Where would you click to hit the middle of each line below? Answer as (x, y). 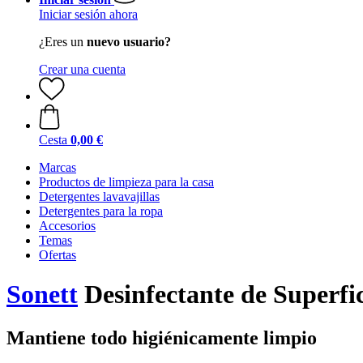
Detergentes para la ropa (101, 211)
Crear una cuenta (82, 69)
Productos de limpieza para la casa (126, 182)
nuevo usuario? (129, 42)
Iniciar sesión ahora (88, 14)
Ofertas (58, 255)
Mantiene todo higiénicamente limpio (162, 337)
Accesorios (67, 226)
